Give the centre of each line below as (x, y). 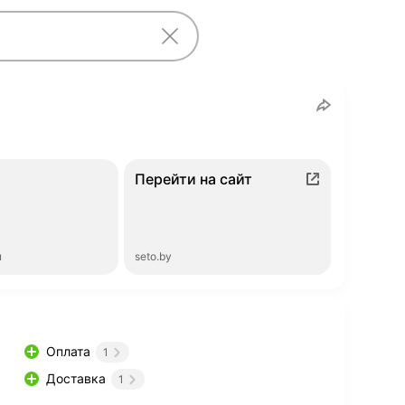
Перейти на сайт (194, 179)
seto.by (154, 256)
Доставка (76, 379)
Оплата (68, 351)
